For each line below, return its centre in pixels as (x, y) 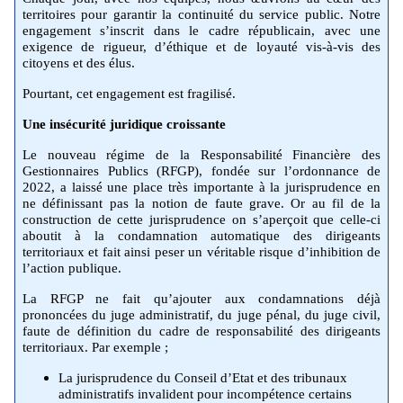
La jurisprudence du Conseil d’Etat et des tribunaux (203, 377)
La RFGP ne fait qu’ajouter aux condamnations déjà (201, 298)
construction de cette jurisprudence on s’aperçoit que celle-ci (201, 219)
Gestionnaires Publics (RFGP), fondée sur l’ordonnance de (201, 170)
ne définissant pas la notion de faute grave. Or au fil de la (201, 203)
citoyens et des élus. (79, 63)
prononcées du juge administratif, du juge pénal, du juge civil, (201, 314)
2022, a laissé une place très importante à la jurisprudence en (201, 187)
